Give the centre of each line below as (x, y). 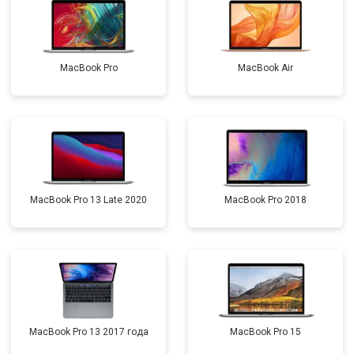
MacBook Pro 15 (265, 332)
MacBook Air (265, 68)
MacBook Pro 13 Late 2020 (88, 200)
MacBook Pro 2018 (265, 200)
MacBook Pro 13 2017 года (88, 332)
